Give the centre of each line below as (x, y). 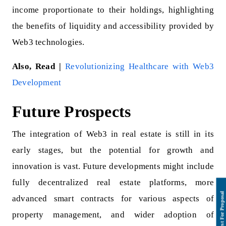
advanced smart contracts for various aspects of (113, 199)
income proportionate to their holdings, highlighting (113, 10)
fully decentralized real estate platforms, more (113, 183)
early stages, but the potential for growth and (113, 150)
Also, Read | (39, 67)
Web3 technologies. (48, 42)
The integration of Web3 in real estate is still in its (113, 134)
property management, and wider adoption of (113, 215)
